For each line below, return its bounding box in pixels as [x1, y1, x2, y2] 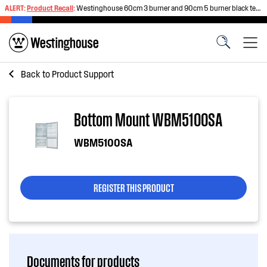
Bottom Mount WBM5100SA [74, 107, 222, 131]
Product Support [52, 68, 114, 79]
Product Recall [27, 3, 73, 13]
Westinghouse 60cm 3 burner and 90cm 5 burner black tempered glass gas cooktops [76, 3, 256, 13]
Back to [21, 68, 52, 79]
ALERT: [5, 3, 27, 13]
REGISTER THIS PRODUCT [93, 180, 174, 194]
